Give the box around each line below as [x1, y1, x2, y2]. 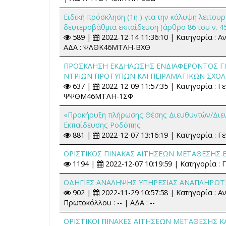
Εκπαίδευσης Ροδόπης [64, 120, 141, 130]
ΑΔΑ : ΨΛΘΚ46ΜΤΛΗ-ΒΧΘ [64, 42, 150, 52]
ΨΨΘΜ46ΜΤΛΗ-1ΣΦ [64, 91, 133, 101]
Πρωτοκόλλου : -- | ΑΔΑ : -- [64, 197, 155, 207]
